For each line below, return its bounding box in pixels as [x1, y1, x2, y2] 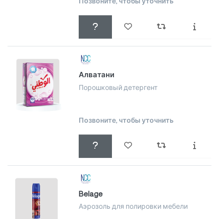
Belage [78, 189, 103, 198]
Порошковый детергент [78, 83, 157, 91]
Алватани [78, 70, 114, 79]
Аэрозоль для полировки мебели [78, 202, 188, 211]
